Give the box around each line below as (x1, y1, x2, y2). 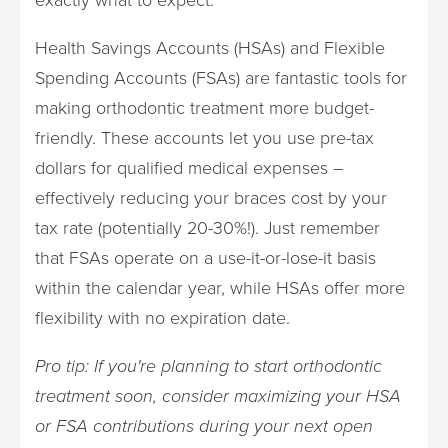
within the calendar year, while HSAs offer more (35, 274, 405, 301)
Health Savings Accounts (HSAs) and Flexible (35, 34, 385, 61)
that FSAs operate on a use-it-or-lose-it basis (35, 244, 376, 271)
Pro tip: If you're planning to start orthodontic (35, 352, 382, 379)
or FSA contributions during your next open (35, 412, 373, 439)
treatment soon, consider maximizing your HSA (35, 382, 401, 409)
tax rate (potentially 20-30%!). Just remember (35, 214, 380, 241)
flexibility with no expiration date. (35, 304, 290, 331)
